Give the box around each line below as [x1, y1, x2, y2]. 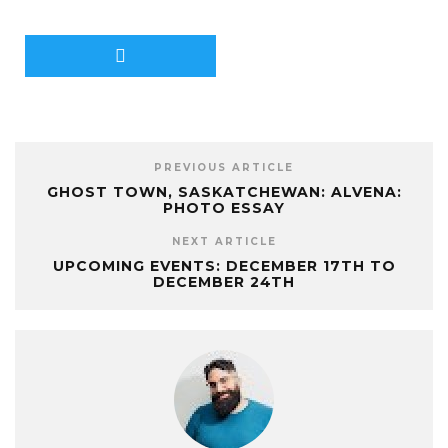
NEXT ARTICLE [171, 234, 277, 248]
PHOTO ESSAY [163, 198, 285, 217]
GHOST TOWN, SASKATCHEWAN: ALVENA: [46, 182, 402, 201]
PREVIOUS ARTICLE [154, 160, 294, 174]
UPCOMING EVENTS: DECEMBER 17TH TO [52, 256, 396, 275]
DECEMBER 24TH [153, 272, 295, 291]
